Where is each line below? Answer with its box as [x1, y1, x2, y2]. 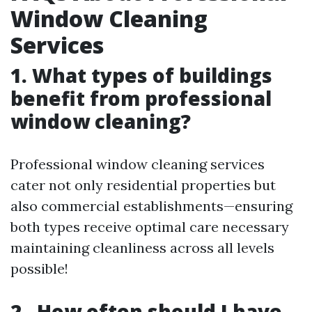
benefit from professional [10, 85, 272, 111]
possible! [10, 260, 68, 277]
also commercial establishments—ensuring [10, 197, 292, 214]
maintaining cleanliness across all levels [10, 239, 274, 256]
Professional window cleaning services [10, 155, 265, 173]
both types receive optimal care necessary [10, 218, 289, 235]
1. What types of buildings [10, 62, 272, 88]
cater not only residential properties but [10, 176, 276, 194]
